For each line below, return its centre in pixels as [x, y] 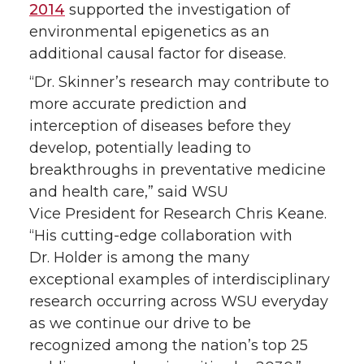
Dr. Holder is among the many [139, 257]
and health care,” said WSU [129, 191]
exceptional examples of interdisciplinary [180, 279]
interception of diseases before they [160, 126]
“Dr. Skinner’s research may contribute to [179, 82]
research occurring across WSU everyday [179, 301]
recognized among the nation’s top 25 [169, 345]
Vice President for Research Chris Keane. [178, 213]
